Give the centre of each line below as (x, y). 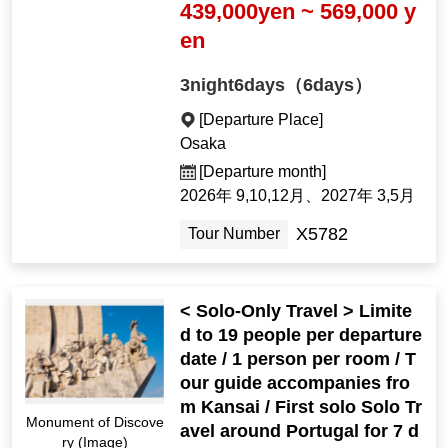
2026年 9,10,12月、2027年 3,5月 (298, 195)
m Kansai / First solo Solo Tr (301, 407)
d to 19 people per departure (301, 335)
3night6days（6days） (276, 84)
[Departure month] (263, 171)
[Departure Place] (261, 119)
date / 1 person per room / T (298, 359)
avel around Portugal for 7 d (300, 431)
